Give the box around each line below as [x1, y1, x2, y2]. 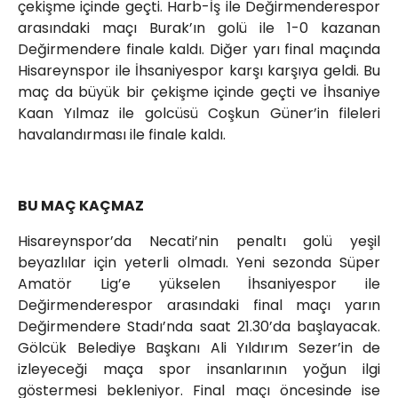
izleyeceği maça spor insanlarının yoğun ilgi [18, 359, 380, 380]
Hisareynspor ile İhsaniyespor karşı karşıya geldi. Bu [18, 60, 380, 82]
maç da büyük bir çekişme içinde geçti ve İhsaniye [18, 82, 380, 103]
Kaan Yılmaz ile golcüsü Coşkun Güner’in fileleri [18, 103, 380, 124]
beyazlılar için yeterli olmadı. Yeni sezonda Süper [18, 252, 380, 274]
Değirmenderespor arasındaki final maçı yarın [18, 295, 380, 316]
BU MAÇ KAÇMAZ [18, 195, 144, 217]
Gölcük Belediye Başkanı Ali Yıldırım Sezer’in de [18, 338, 380, 359]
